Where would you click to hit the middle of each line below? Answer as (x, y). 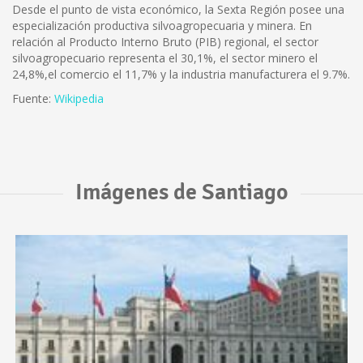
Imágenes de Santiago (181, 192)
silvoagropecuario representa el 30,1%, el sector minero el (165, 58)
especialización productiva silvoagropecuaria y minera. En (162, 26)
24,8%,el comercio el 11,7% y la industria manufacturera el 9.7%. (181, 74)
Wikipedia (79, 98)
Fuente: (33, 98)
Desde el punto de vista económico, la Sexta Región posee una (178, 9)
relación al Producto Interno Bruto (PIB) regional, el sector (165, 42)
